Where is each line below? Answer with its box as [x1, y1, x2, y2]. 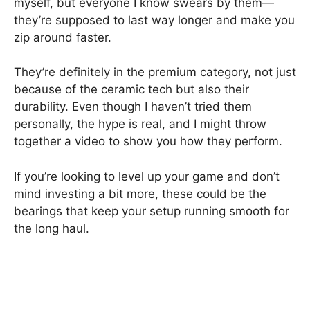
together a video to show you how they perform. [14, 134, 282, 148]
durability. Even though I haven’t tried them [14, 100, 252, 113]
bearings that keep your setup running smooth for [14, 203, 289, 218]
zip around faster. [14, 30, 111, 44]
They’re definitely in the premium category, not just [14, 65, 296, 79]
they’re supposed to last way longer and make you [14, 12, 295, 27]
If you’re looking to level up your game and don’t [14, 169, 280, 183]
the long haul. [14, 221, 89, 235]
